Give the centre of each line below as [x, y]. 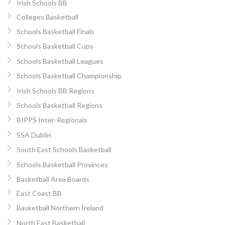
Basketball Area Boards [53, 179]
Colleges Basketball [47, 17]
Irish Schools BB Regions [55, 90]
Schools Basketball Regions [59, 105]
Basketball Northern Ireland [60, 208]
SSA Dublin [34, 135]
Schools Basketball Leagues [60, 61]
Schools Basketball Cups [55, 46]
